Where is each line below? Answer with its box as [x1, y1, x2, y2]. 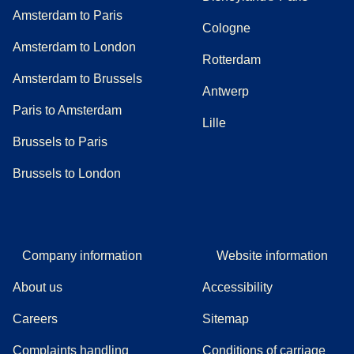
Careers [13, 312, 58, 326]
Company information [22, 249, 142, 263]
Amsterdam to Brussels [13, 72, 142, 86]
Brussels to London [13, 167, 121, 181]
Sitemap [202, 312, 249, 326]
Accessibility [202, 281, 273, 295]
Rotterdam [202, 53, 261, 67]
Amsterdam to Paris [13, 9, 122, 23]
